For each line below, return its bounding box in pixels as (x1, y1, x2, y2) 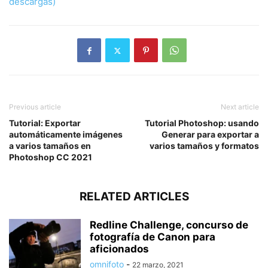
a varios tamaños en (9, 141, 91, 151)
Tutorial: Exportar (9, 118, 81, 129)
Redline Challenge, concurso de (90, 219, 248, 232)
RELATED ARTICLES (79, 190, 189, 204)
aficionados (90, 243, 149, 255)
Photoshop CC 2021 (9, 152, 92, 163)
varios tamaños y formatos (150, 141, 259, 151)
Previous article (9, 102, 61, 112)
